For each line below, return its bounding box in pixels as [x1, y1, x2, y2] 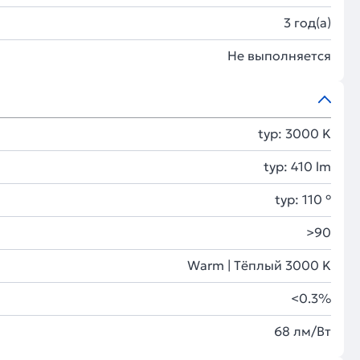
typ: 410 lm [264, 158, 331, 174]
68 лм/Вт [274, 323, 331, 339]
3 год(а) [284, 14, 331, 31]
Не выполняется [227, 47, 331, 63]
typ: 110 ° [275, 191, 331, 207]
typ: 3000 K [258, 125, 331, 141]
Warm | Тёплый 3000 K [187, 257, 331, 273]
